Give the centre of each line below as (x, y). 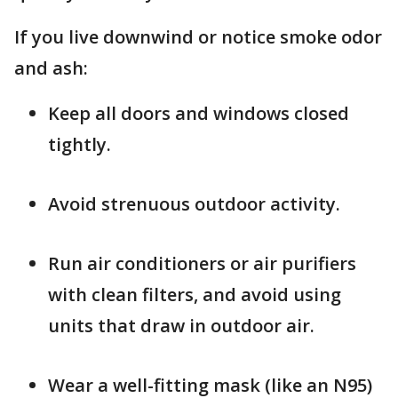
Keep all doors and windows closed (199, 113)
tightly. (80, 144)
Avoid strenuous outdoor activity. (194, 204)
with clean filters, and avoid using (195, 295)
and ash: (51, 68)
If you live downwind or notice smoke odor (198, 37)
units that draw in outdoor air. (181, 326)
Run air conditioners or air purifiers (202, 263)
